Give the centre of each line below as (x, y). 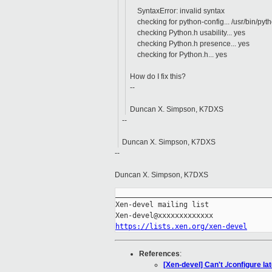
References (159, 254)
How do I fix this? (158, 77)
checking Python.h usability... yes (191, 33)
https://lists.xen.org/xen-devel (181, 227)
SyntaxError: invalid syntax (181, 11)
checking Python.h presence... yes (189, 44)
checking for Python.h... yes (178, 55)
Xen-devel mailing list (162, 205)
